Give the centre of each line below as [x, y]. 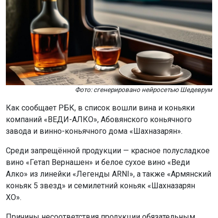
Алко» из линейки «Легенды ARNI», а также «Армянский [109, 174]
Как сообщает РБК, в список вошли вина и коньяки [100, 108]
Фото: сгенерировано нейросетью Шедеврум [144, 90]
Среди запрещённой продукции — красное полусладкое [108, 150]
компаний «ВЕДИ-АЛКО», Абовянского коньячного [99, 119]
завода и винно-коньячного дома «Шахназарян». [94, 131]
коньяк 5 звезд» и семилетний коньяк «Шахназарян [100, 185]
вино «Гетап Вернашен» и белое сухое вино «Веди [98, 162]
